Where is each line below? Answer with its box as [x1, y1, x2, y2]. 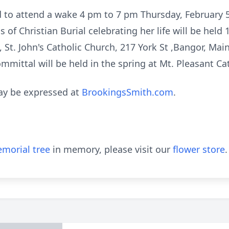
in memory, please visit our [50, 143, 173, 155]
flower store [173, 143, 225, 155]
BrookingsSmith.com [82, 86, 173, 98]
